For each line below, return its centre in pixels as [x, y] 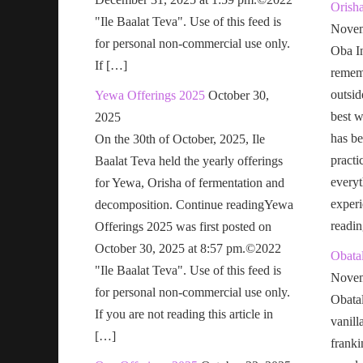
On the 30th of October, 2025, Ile [180, 139]
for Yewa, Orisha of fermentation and [190, 182]
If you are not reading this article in [184, 314]
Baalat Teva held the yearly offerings [189, 160]
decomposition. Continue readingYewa [194, 204]
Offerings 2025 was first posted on [183, 226]
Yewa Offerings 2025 [150, 95]
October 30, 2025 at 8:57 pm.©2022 [188, 248]
